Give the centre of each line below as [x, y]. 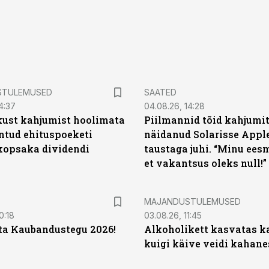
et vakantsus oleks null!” [205, 163]
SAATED [160, 92]
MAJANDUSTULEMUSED [192, 201]
